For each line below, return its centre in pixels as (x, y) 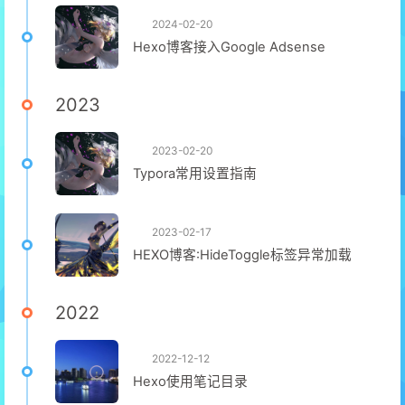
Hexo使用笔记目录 (190, 381)
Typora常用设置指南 (195, 174)
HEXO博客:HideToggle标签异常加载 (242, 255)
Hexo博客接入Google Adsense (229, 47)
